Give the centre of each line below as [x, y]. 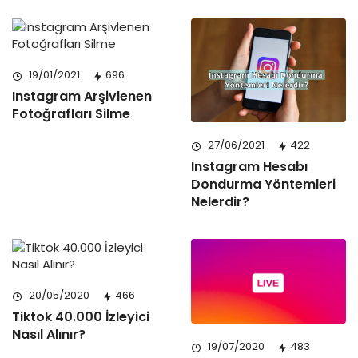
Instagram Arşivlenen [82, 97]
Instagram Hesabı [249, 166]
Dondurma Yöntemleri [263, 184]
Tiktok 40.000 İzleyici [81, 316]
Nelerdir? [220, 201]
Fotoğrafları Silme [71, 114]
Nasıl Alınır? [49, 334]
